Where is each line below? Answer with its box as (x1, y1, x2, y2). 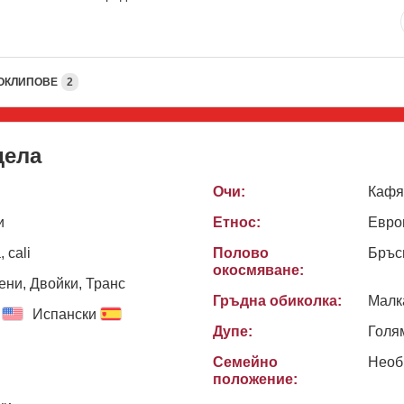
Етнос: (213, 214, 261, 230)
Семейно (213, 353, 278, 370)
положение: (213, 371, 298, 387)
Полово (213, 244, 269, 261)
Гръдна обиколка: (213, 292, 342, 308)
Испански (32, 306, 96, 322)
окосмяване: (213, 262, 304, 278)
